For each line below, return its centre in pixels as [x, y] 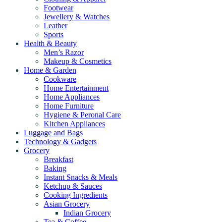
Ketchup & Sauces [73, 186]
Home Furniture [69, 106]
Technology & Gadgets [60, 141]
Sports [54, 34]
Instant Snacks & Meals [81, 177]
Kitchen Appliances [74, 123]
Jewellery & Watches [77, 16]
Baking [55, 168]
